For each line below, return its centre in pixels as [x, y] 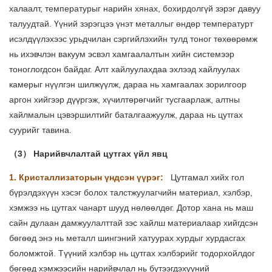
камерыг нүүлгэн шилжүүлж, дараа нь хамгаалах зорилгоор [128, 85]
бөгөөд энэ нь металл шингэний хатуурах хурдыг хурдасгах [127, 238]
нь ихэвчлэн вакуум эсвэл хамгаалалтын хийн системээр [122, 54]
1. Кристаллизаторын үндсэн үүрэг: [86, 178]
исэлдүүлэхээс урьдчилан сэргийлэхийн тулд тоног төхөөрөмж [133, 39]
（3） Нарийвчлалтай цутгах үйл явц [88, 154]
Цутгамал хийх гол [206, 178]
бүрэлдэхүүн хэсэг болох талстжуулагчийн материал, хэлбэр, [131, 193]
